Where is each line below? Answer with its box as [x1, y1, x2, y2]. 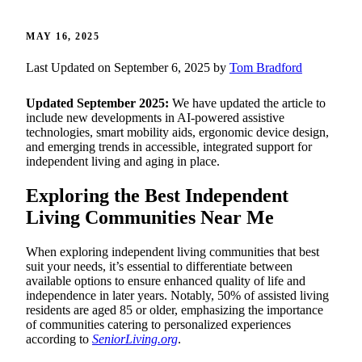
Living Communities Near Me [26, 206, 274, 228]
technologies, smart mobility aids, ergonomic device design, [26, 125, 329, 140]
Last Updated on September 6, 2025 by [26, 61, 229, 75]
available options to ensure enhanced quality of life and [26, 273, 305, 288]
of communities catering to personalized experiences [26, 317, 291, 331]
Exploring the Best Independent [26, 184, 288, 206]
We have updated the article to [169, 96, 326, 111]
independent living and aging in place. [26, 154, 220, 169]
